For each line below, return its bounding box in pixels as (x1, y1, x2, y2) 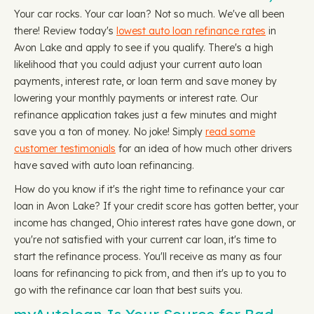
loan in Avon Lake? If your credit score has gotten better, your (14, 200, 299, 212)
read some (205, 125, 255, 138)
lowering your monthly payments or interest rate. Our (14, 92, 258, 104)
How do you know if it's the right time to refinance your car (14, 183, 285, 196)
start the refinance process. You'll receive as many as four (14, 250, 282, 263)
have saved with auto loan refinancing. (14, 159, 194, 172)
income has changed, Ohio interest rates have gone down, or (14, 217, 296, 229)
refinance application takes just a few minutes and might (14, 109, 277, 121)
